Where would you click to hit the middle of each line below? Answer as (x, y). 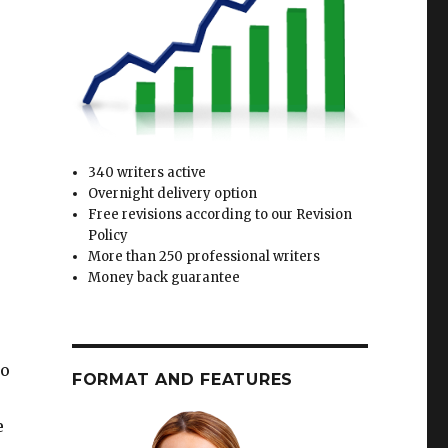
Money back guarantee (164, 278)
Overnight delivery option (173, 194)
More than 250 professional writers (204, 257)
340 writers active (147, 173)
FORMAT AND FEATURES (182, 380)
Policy (108, 236)
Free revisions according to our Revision (220, 215)
